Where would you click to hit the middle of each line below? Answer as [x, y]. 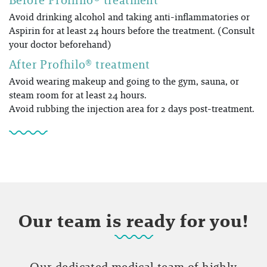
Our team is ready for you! [133, 221]
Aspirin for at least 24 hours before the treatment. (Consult [132, 30]
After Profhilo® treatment [80, 64]
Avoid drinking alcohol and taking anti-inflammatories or [129, 17]
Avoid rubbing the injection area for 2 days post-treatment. [132, 108]
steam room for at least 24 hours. [78, 95]
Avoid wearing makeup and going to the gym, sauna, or [124, 81]
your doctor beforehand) [60, 44]
